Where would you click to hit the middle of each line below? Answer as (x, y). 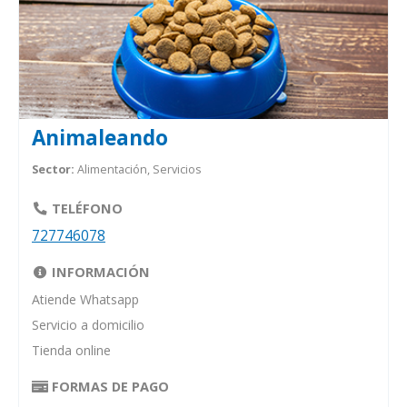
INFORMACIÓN (99, 271)
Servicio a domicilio (88, 325)
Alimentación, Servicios (139, 169)
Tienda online (71, 351)
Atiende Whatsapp (85, 300)
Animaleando (100, 137)
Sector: (53, 169)
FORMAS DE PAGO (109, 386)
